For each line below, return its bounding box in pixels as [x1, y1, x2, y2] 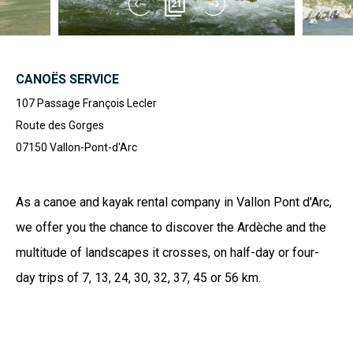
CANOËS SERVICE [16, 72, 119, 87]
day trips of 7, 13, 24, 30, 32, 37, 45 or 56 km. [16, 270, 261, 285]
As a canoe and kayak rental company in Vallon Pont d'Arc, [16, 195, 332, 210]
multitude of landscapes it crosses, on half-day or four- [16, 245, 319, 260]
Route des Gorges [16, 119, 104, 132]
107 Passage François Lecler [16, 97, 157, 110]
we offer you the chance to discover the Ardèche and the [16, 220, 326, 235]
